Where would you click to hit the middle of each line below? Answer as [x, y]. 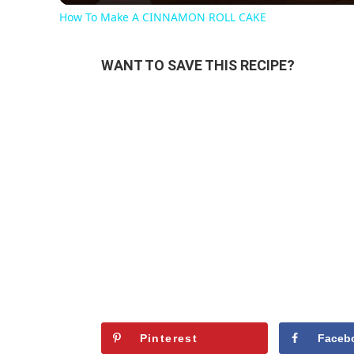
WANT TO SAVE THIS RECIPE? [198, 66]
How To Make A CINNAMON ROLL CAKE [162, 17]
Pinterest [169, 339]
